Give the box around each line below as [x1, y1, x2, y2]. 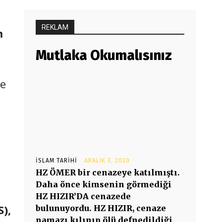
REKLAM [42, 23, 68, 31]
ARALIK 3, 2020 [84, 157, 130, 164]
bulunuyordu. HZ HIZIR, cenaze [36, 203, 166, 213]
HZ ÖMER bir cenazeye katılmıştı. [36, 167, 180, 177]
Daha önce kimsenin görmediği [36, 179, 171, 189]
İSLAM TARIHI [36, 157, 77, 164]
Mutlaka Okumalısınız [36, 47, 172, 63]
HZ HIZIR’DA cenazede [36, 191, 131, 201]
